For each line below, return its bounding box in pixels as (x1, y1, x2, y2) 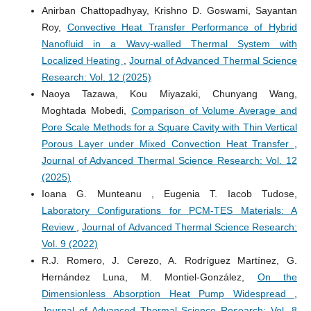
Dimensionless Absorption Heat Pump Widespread (41, 287, 295, 299)
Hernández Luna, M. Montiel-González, (41, 271, 258, 283)
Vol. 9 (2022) (41, 237, 98, 249)
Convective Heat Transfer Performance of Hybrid (67, 21, 298, 33)
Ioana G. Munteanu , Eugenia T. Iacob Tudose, (41, 187, 298, 199)
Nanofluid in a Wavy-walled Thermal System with (41, 37, 298, 49)
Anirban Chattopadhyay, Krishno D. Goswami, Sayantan (41, 4, 298, 16)
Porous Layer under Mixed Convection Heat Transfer (41, 137, 295, 149)
